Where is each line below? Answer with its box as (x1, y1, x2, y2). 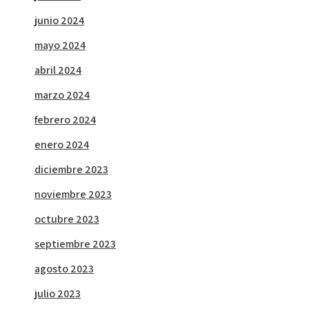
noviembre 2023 (34, 187, 112, 202)
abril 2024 (34, 63, 81, 78)
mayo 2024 (34, 38, 86, 53)
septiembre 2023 (34, 237, 116, 252)
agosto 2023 (34, 261, 94, 277)
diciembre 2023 (34, 162, 108, 177)
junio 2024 (34, 13, 84, 28)
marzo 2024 (34, 88, 90, 103)
